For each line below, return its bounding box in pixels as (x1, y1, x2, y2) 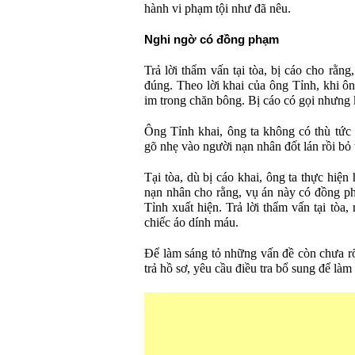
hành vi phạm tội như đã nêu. (144, 2, 291, 16)
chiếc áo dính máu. (144, 216, 239, 230)
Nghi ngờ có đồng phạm (144, 33, 279, 46)
